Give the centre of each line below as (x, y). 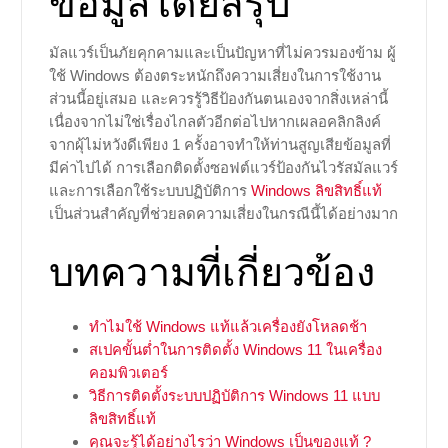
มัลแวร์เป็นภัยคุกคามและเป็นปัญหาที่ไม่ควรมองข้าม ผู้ (222, 53)
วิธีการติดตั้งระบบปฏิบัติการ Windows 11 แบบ (234, 396)
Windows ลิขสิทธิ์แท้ (316, 191)
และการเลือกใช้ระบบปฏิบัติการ (149, 191)
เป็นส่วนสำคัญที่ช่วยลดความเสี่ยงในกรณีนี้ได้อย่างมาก (223, 214)
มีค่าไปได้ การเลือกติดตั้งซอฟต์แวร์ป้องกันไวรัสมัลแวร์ (223, 168)
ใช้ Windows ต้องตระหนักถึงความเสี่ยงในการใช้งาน (214, 76)
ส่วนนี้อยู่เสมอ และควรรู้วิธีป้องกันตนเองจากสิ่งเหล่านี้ (218, 99)
